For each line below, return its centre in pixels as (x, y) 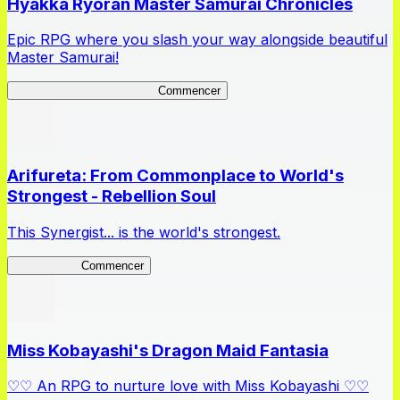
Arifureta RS (48, 265)
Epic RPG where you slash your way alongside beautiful (197, 40)
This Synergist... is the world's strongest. (144, 232)
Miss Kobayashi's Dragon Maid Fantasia (168, 350)
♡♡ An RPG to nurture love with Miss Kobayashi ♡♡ (188, 386)
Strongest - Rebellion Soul (112, 196)
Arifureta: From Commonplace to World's (175, 176)
